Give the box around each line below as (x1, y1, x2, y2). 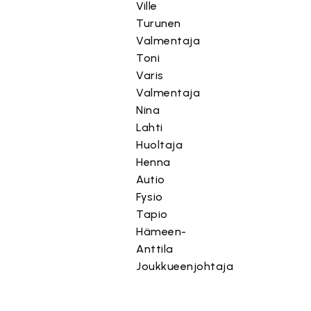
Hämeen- (136, 225, 187, 238)
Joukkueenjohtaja (136, 260, 234, 273)
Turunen (136, 17, 181, 30)
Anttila (136, 242, 174, 255)
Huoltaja (136, 138, 183, 151)
